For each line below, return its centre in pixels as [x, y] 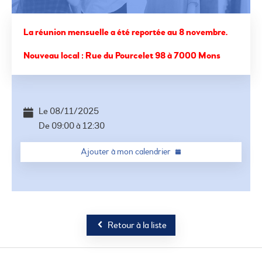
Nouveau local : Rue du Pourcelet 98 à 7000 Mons [122, 56]
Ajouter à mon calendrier [125, 152]
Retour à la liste [137, 225]
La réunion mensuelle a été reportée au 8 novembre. [125, 32]
